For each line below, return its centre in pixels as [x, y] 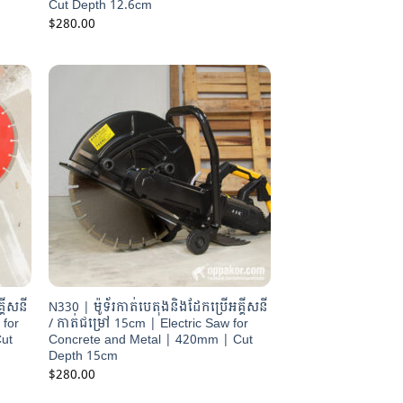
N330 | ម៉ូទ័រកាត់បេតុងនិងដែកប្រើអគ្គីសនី [159, 307]
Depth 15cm [84, 356]
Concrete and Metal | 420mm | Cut [151, 340]
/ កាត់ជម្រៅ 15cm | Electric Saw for [149, 323]
